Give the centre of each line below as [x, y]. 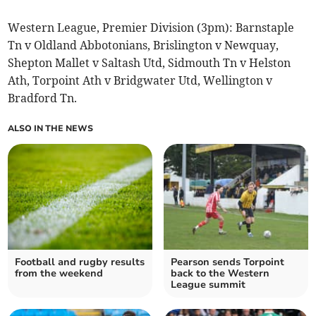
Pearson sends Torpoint [227, 262]
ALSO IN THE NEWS [51, 128]
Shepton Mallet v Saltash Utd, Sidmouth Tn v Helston [150, 62]
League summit [208, 284]
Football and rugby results [80, 262]
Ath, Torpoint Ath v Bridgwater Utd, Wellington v [140, 80]
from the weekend [59, 273]
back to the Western [220, 273]
